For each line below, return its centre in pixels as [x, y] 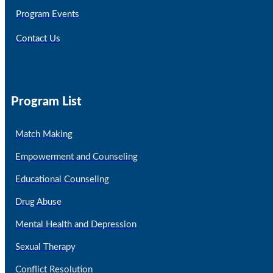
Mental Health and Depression [76, 224]
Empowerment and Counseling [76, 157]
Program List [46, 102]
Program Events [48, 14]
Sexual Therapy [45, 247]
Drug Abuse [38, 202]
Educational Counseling [62, 179]
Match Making [44, 134]
